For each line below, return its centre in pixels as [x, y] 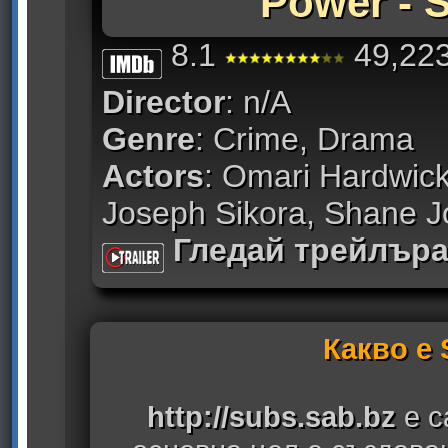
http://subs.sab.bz [271, 416]
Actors [153, 176]
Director [163, 102]
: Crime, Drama [304, 139]
